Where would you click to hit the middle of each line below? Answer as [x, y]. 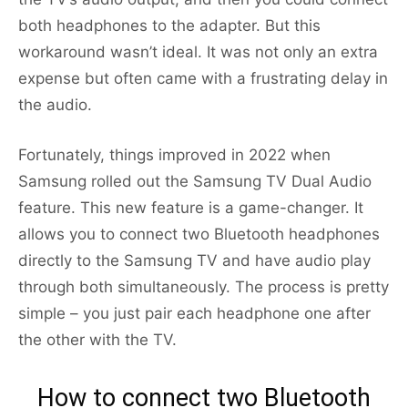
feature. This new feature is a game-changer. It [191, 208]
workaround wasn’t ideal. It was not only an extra [198, 52]
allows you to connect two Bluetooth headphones [199, 235]
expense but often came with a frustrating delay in [203, 79]
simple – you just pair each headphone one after [194, 314]
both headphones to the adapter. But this [169, 26]
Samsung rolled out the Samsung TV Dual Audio [195, 182]
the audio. [55, 105]
